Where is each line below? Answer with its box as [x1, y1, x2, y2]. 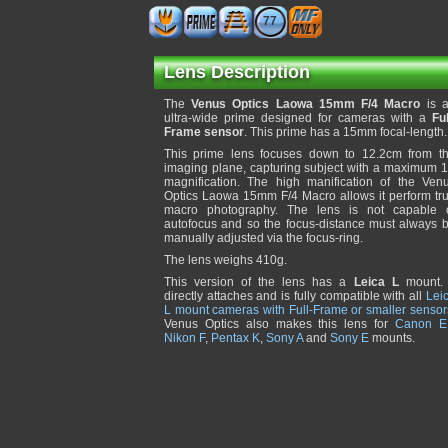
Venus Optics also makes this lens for [164, 317, 395, 331]
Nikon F [164, 331, 205, 345]
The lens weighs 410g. [164, 253, 287, 267]
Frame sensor [164, 125, 244, 139]
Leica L [353, 275, 399, 289]
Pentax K [211, 331, 260, 345]
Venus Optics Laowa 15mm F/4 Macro [191, 97, 421, 111]
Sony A [266, 331, 303, 345]
